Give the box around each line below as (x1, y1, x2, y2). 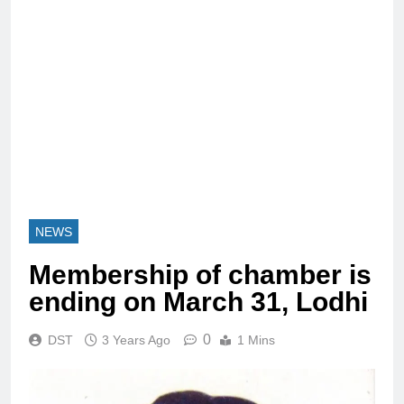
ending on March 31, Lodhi (29, 287, 368, 317)
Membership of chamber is (29, 260, 372, 289)
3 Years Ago (102, 333, 170, 347)
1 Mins (237, 333, 275, 347)
